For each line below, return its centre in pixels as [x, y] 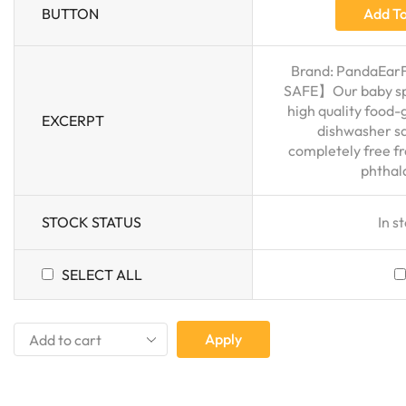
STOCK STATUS [92, 222]
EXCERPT [73, 120]
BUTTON [70, 13]
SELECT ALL [102, 274]
